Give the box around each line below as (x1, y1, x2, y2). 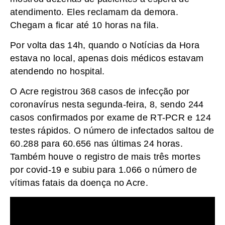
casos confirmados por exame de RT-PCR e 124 (10, 113, 211, 123)
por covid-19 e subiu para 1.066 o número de (10, 165, 197, 175)
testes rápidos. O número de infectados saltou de (10, 126, 214, 136)
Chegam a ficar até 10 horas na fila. (10, 20, 159, 30)
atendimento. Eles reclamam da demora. (10, 7, 179, 17)
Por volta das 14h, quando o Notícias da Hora (10, 40, 200, 50)
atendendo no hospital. (10, 66, 105, 76)
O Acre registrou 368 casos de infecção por (10, 86, 190, 97)
